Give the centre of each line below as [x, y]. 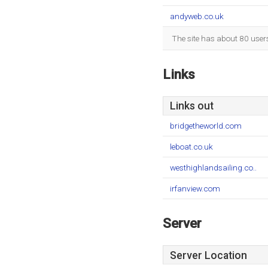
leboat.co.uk [191, 147]
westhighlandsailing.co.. [213, 167]
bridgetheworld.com [206, 126]
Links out [192, 106]
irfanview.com [195, 188]
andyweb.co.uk [197, 16]
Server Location [208, 255]
